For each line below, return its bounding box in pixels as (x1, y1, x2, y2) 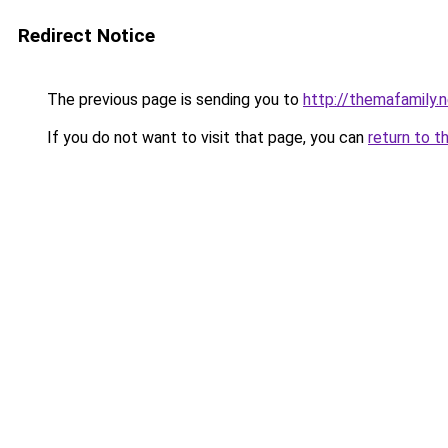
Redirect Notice (18, 24, 155, 47)
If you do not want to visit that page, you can (43, 128, 368, 147)
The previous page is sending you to (43, 90, 303, 109)
